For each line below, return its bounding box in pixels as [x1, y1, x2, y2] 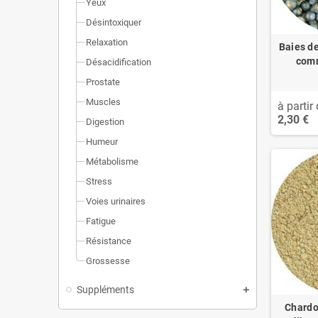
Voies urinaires [86, 195, 146, 207]
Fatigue [86, 215, 116, 226]
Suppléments [77, 283, 134, 295]
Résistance [86, 235, 131, 246]
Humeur [86, 136, 118, 147]
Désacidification [86, 56, 151, 67]
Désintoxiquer [86, 16, 141, 28]
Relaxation [86, 36, 128, 48]
